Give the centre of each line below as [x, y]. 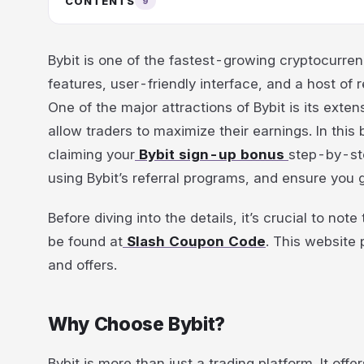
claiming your [91, 155]
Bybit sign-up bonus [212, 155]
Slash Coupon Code [194, 241]
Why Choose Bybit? [137, 324]
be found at [85, 241]
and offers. [82, 264]
